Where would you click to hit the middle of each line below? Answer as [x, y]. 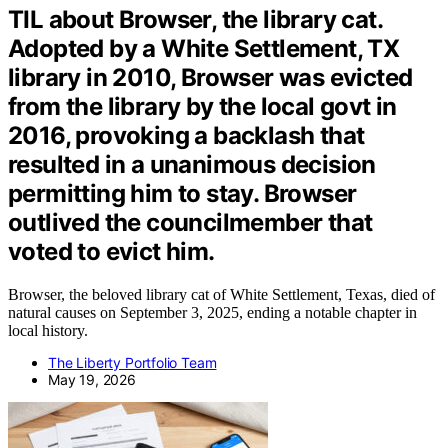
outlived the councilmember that [190, 223]
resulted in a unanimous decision [192, 165]
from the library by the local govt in [202, 107]
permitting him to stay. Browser [182, 194]
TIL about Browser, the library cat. [195, 20]
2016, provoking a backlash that [186, 136]
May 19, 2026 [92, 380]
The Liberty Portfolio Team [132, 363]
